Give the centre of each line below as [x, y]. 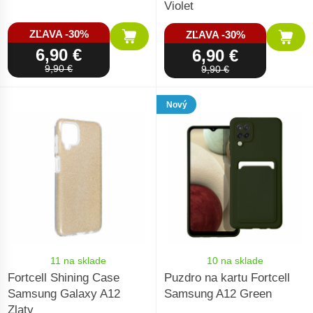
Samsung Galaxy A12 [64, 294]
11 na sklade [78, 260]
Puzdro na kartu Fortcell [227, 278]
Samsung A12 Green [218, 294]
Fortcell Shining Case [64, 278]
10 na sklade [235, 260]
